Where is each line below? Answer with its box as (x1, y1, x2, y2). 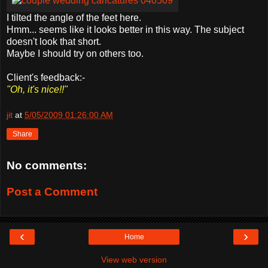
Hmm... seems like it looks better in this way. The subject (7, 24, 244, 35)
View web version (101, 255, 167, 265)
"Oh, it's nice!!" (7, 84, 68, 95)
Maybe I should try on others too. (7, 48, 144, 59)
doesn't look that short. (7, 36, 101, 47)
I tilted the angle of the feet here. (7, 12, 141, 23)
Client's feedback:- (7, 72, 85, 83)
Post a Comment (7, 185, 98, 198)
